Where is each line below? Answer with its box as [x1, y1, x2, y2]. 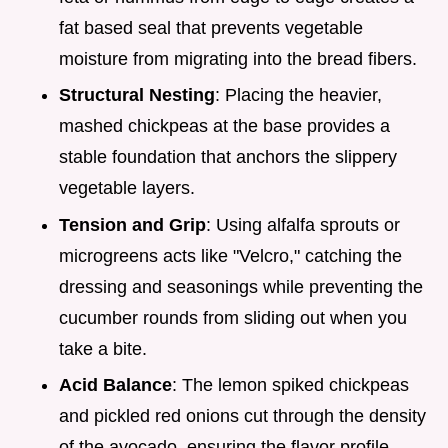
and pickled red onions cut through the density [59, 406, 426, 427]
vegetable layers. [59, 178, 195, 199]
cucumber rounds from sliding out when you [59, 307, 407, 328]
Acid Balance [59, 375, 172, 396]
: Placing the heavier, [215, 85, 382, 106]
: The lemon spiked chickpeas [172, 375, 409, 396]
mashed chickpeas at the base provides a [59, 116, 390, 137]
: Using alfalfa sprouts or [206, 214, 400, 235]
